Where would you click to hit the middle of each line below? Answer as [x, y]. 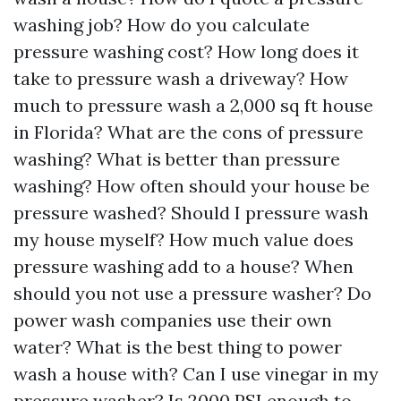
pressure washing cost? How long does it [186, 51]
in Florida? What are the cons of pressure [188, 132]
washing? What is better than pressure [177, 159]
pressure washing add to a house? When [183, 266]
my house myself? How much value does [183, 239]
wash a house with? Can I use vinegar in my [196, 374]
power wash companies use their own [173, 320]
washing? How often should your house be [192, 186]
